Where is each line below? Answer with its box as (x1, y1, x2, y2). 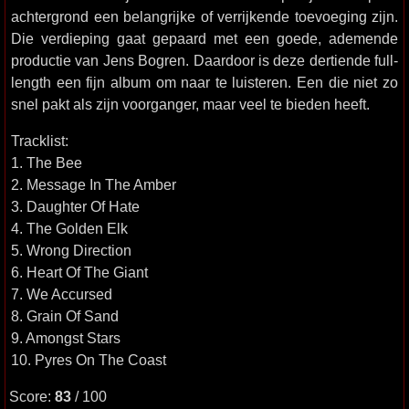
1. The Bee (11, 154, 82, 171)
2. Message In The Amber (11, 176, 176, 193)
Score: (9, 388, 55, 404)
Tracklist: (11, 132, 68, 149)
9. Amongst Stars (11, 330, 121, 346)
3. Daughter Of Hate (11, 198, 140, 215)
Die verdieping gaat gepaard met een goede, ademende (11, 30, 398, 47)
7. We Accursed (11, 286, 112, 302)
